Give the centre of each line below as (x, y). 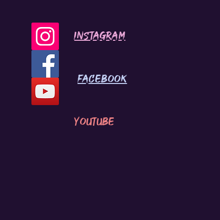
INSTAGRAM (100, 36)
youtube (95, 122)
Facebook (102, 79)
